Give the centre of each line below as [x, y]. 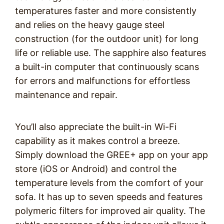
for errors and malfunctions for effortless [102, 81]
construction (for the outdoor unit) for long [107, 39]
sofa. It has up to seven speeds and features [109, 197]
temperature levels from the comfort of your [109, 183]
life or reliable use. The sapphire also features [110, 53]
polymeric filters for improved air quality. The [110, 211]
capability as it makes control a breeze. [97, 141]
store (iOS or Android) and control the [96, 169]
